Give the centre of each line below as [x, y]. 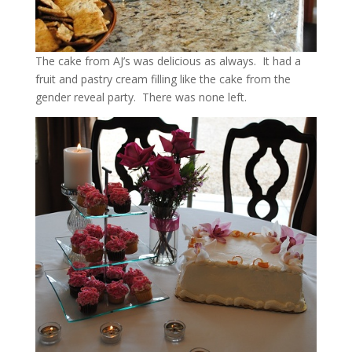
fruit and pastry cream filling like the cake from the [163, 79]
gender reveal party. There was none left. [141, 97]
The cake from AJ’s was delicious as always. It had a [168, 60]
